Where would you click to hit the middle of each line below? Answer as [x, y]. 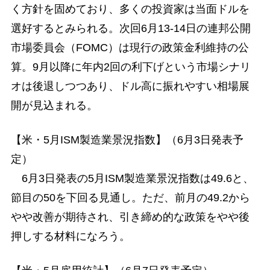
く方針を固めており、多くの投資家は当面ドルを [130, 9]
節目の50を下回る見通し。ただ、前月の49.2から [130, 198]
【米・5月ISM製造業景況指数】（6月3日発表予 [127, 140]
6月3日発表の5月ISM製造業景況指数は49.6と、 [132, 179]
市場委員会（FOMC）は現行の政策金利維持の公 [130, 47]
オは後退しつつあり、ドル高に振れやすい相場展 [130, 86]
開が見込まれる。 [54, 105]
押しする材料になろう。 [70, 237]
